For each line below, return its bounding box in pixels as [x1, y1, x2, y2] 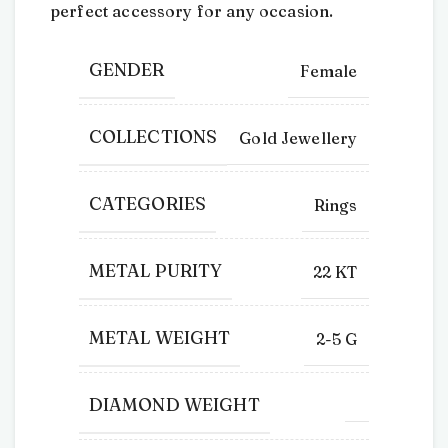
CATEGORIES [88, 193, 207, 214]
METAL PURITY [88, 260, 223, 281]
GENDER [88, 59, 165, 80]
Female [300, 60, 358, 81]
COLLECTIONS [88, 126, 218, 147]
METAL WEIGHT [88, 327, 231, 348]
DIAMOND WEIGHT [88, 394, 260, 415]
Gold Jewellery [239, 127, 358, 148]
